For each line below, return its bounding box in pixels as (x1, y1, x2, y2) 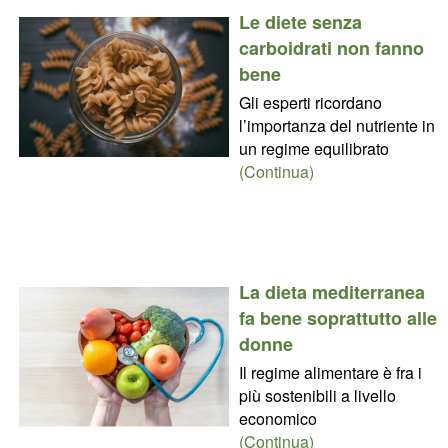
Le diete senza (238, 8, 362, 35)
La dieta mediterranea (238, 278, 425, 305)
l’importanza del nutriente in (238, 113, 435, 137)
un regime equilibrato (238, 136, 389, 160)
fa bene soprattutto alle (238, 304, 437, 331)
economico (238, 406, 317, 430)
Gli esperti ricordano (238, 90, 382, 114)
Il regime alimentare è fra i (238, 360, 422, 384)
